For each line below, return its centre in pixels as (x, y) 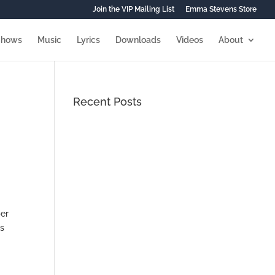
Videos (190, 40)
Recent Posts (108, 102)
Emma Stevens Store (221, 9)
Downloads (138, 40)
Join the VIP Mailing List (134, 9)
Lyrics (88, 40)
